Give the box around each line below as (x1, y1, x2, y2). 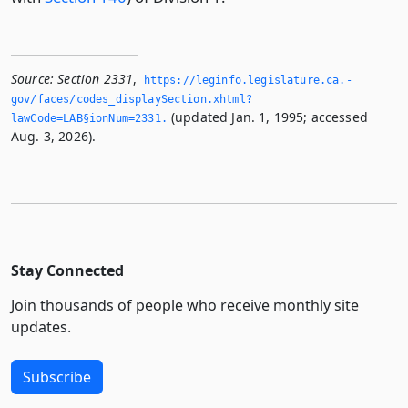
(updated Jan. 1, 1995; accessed (167, 108, 368, 126)
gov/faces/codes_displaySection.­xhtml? (11, 93, 252, 106)
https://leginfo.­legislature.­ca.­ (143, 74, 352, 87)
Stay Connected (11, 260, 124, 280)
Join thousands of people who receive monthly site (11, 295, 359, 315)
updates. (11, 317, 71, 337)
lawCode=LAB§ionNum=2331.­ (11, 112, 168, 125)
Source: (11, 70, 55, 87)
